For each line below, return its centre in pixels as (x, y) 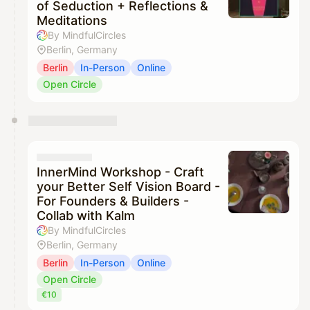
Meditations (72, 21)
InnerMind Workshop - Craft (120, 172)
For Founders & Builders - (113, 201)
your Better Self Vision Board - (128, 187)
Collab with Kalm (86, 216)
